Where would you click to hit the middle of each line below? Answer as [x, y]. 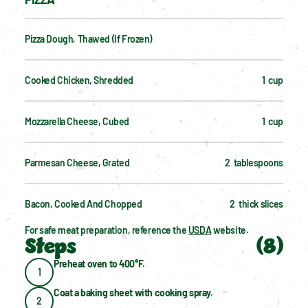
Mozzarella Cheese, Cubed [77, 121]
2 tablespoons [254, 162]
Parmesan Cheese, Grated [77, 162]
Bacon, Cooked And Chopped [84, 203]
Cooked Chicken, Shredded [79, 80]
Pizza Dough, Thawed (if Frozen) [88, 38]
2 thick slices [256, 203]
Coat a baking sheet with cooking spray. [133, 292]
